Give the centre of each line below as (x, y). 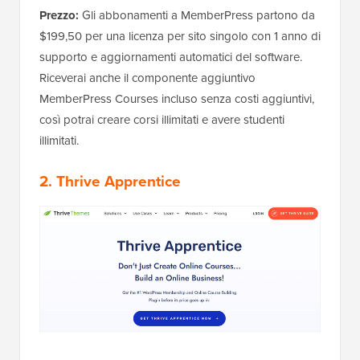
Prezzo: (59, 15)
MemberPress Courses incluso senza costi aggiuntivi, (177, 98)
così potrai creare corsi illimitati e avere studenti (162, 119)
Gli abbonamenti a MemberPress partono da (197, 15)
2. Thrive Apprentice (110, 181)
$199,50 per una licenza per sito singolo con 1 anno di (180, 36)
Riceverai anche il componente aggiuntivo (147, 78)
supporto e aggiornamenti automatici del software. (171, 57)
